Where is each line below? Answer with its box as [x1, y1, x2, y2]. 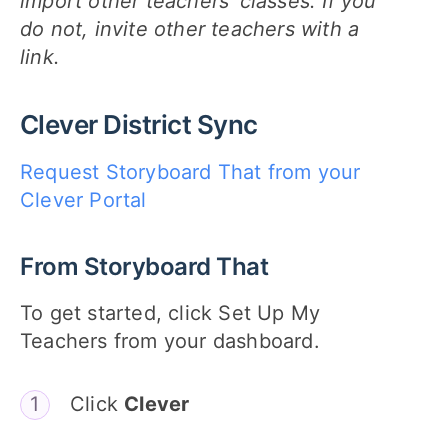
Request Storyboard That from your [20, 159, 361, 184]
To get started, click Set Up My [20, 301, 321, 326]
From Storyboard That [20, 251, 269, 281]
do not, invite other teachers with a [20, 16, 360, 41]
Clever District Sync [20, 108, 258, 140]
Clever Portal [20, 187, 147, 212]
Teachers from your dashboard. [20, 329, 320, 354]
